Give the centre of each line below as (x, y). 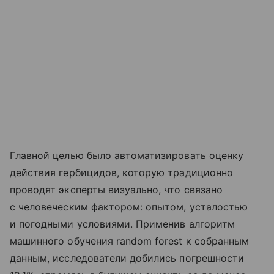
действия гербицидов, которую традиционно (121, 173)
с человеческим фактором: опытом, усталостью (129, 207)
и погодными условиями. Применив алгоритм (122, 224)
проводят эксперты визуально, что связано (116, 190)
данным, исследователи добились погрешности (127, 258)
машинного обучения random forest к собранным (130, 241)
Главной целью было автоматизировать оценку (127, 156)
